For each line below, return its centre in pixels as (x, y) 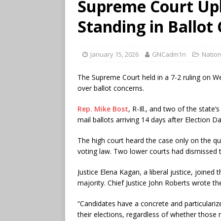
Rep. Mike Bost (103, 109)
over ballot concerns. (112, 88)
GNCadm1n (169, 54)
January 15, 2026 (114, 54)
